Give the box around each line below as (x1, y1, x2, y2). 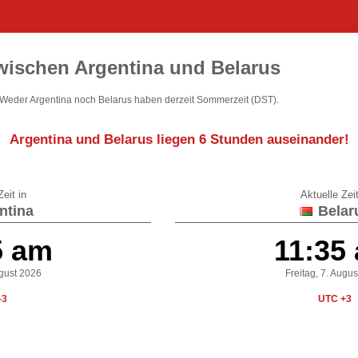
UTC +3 (318, 292, 352, 304)
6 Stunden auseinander (198, 132, 344, 148)
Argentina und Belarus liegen (9, 132, 199, 148)
